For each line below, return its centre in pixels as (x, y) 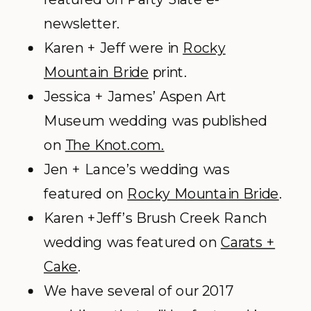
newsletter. (82, 24)
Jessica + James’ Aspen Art (135, 96)
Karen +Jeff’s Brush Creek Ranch (155, 218)
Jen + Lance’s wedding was (137, 169)
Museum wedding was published (155, 121)
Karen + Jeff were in (114, 48)
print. (168, 72)
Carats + (248, 242)
